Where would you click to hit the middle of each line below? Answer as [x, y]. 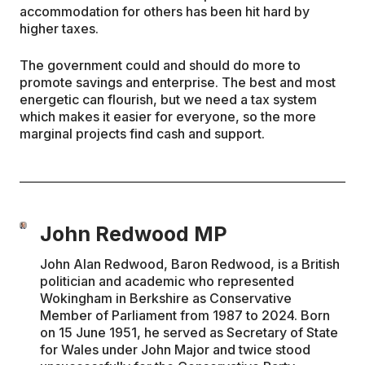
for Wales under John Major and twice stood [176, 350]
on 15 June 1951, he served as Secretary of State [189, 332]
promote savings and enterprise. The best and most [178, 82]
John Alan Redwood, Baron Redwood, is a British [190, 264]
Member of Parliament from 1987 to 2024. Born [185, 315]
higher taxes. [59, 29]
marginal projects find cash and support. [142, 134]
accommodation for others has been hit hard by [165, 11]
